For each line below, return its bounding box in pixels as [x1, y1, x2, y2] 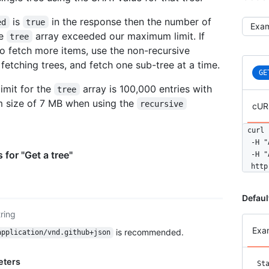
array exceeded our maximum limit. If [32, 29, 208, 42]
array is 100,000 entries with [79, 82, 215, 95]
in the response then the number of [48, 15, 214, 28]
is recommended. [113, 226, 184, 237]
